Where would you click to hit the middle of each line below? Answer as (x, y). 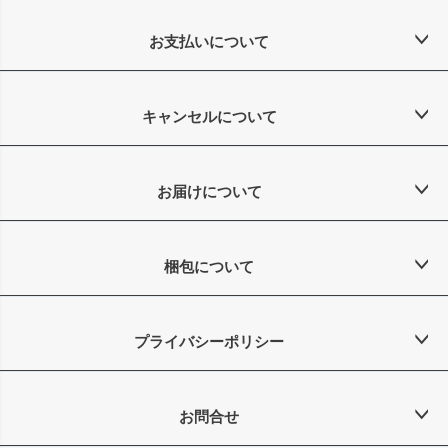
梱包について (209, 267)
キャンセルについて (209, 117)
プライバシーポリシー (209, 342)
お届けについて (209, 192)
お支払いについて (209, 42)
